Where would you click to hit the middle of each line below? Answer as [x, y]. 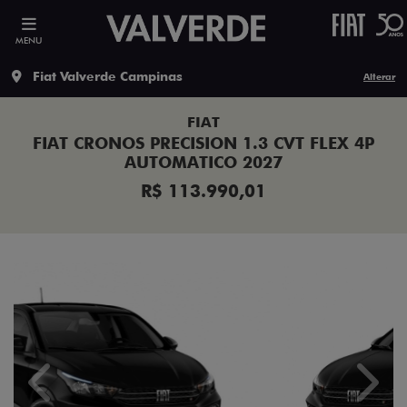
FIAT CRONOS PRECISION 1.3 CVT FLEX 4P [203, 143]
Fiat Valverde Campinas [108, 76]
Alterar [379, 76]
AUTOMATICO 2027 [203, 162]
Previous [68, 391]
